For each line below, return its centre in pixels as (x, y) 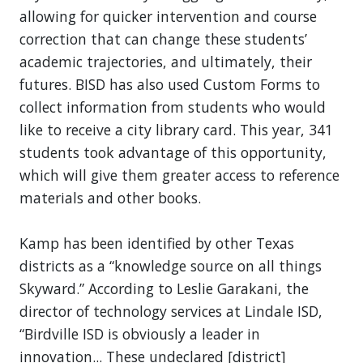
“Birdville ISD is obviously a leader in (140, 333)
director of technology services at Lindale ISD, (171, 311)
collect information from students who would (173, 107)
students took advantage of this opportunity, (173, 152)
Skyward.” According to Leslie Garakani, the (164, 288)
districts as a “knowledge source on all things (171, 265)
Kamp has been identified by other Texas (157, 243)
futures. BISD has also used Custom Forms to (170, 84)
